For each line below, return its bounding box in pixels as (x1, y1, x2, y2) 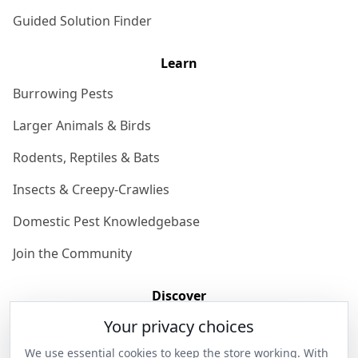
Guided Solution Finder (13, 12, 152, 30)
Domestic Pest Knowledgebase (13, 213, 200, 231)
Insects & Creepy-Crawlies (13, 181, 169, 199)
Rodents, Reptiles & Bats (13, 149, 160, 167)
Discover (152, 287, 206, 305)
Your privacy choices (104, 316, 254, 337)
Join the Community (13, 245, 132, 263)
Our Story (13, 317, 72, 336)
